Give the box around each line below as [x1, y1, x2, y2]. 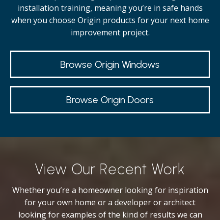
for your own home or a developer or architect [25, 197, 195, 208]
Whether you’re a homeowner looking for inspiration [12, 185, 208, 195]
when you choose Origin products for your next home [11, 15, 209, 26]
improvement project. [70, 27, 150, 38]
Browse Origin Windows [60, 58, 160, 70]
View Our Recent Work [34, 160, 186, 178]
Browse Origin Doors [66, 94, 154, 106]
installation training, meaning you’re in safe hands [17, 2, 203, 13]
